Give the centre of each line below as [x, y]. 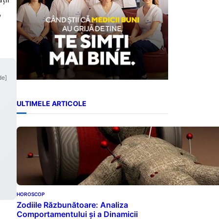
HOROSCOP [31, 194]
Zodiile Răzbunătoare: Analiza [72, 205]
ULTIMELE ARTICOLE [52, 104]
